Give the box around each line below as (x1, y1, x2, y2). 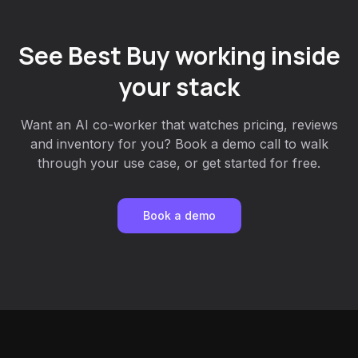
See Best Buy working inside (18, 39, 340, 72)
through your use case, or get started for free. (38, 155, 320, 171)
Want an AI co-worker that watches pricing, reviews (20, 117, 338, 133)
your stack (118, 70, 240, 103)
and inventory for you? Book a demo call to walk (30, 136, 328, 152)
